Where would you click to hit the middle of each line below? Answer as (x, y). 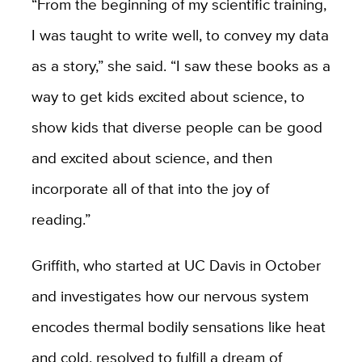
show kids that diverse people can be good (177, 127)
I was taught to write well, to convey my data (180, 35)
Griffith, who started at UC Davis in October (176, 265)
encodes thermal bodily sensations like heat (178, 327)
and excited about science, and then (152, 158)
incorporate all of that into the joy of (150, 189)
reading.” (63, 219)
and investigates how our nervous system (170, 296)
